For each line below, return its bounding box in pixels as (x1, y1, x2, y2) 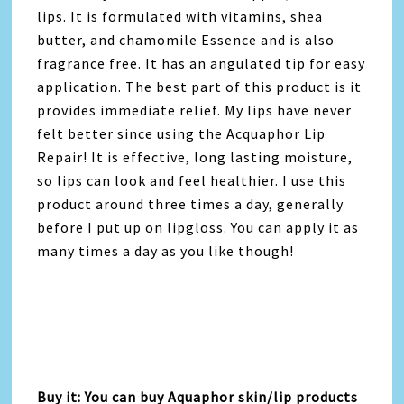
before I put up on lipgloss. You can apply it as (37, 218, 360, 236)
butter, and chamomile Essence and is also (37, 31, 335, 49)
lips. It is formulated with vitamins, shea (37, 7, 324, 25)
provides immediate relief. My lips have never (37, 101, 353, 119)
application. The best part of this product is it (37, 78, 363, 96)
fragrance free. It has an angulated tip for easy (37, 54, 366, 72)
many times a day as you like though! (37, 242, 295, 260)
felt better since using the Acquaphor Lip (37, 124, 326, 142)
